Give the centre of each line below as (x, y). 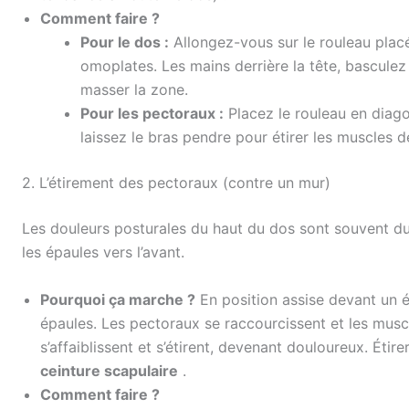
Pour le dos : (125, 42)
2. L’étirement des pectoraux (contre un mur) (176, 183)
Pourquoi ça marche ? (118, 299)
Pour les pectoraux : (152, 114)
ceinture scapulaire (109, 370)
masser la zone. (134, 90)
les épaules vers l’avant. (103, 252)
